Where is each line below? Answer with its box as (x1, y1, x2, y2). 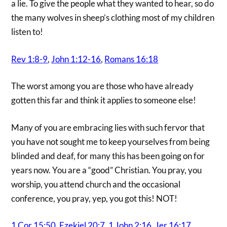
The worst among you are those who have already (11, 81, 194, 92)
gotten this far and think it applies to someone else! (11, 95, 197, 106)
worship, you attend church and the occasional (11, 178, 181, 190)
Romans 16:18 (104, 53, 159, 64)
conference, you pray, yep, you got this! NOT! (11, 193, 178, 204)
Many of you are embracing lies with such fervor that (11, 122, 205, 133)
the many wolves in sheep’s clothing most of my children (11, 12, 215, 23)
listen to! (11, 26, 44, 37)
